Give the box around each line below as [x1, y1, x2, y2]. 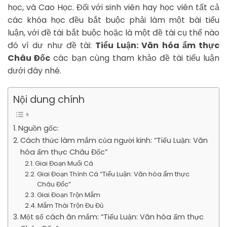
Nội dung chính [13, 93, 85, 107]
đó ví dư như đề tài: [8, 39, 96, 51]
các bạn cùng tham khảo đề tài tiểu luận [50, 52, 219, 64]
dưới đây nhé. [8, 64, 61, 77]
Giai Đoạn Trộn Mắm [37, 190, 101, 200]
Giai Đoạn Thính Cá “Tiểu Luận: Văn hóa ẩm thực [37, 169, 190, 179]
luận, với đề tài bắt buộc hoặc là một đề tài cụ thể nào [8, 26, 219, 39]
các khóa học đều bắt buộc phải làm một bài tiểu [8, 14, 219, 26]
